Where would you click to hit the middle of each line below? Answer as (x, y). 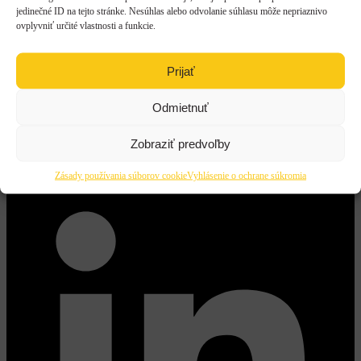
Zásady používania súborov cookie (121, 175)
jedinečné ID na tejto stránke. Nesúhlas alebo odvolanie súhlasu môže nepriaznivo (172, 11)
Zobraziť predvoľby (180, 143)
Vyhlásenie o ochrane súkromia (247, 175)
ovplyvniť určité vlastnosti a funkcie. (86, 25)
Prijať (180, 71)
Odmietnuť (180, 107)
